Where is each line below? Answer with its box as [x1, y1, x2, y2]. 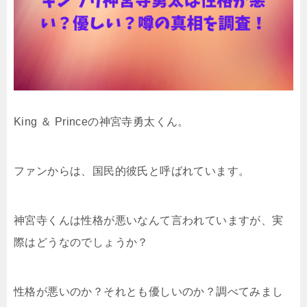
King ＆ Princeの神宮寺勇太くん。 [14, 115, 189, 127]
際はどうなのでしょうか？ [14, 236, 149, 248]
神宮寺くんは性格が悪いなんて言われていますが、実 [14, 214, 284, 226]
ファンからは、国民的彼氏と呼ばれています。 [14, 164, 250, 177]
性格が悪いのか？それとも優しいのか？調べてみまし [14, 285, 284, 297]
